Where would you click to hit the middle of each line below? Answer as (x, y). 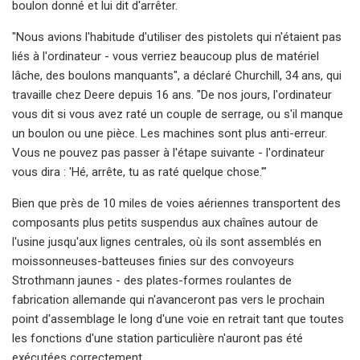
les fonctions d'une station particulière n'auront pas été (157, 338)
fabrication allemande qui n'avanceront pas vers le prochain (168, 299)
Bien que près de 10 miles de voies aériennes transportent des (176, 203)
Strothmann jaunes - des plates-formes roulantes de (152, 280)
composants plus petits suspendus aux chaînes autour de (165, 222)
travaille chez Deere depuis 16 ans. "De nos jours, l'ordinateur (172, 94)
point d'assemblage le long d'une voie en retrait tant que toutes (178, 319)
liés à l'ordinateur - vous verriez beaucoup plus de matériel (166, 56)
